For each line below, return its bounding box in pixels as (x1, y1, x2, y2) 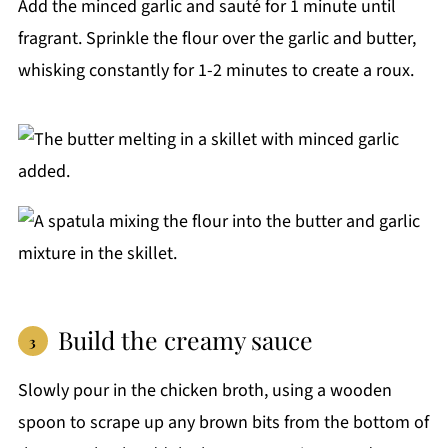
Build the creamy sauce (57, 322, 313, 356)
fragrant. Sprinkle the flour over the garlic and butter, (17, 25, 416, 51)
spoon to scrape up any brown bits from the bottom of (17, 409, 429, 435)
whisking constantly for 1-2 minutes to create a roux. (17, 57, 414, 83)
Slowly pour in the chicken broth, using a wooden (17, 377, 392, 403)
